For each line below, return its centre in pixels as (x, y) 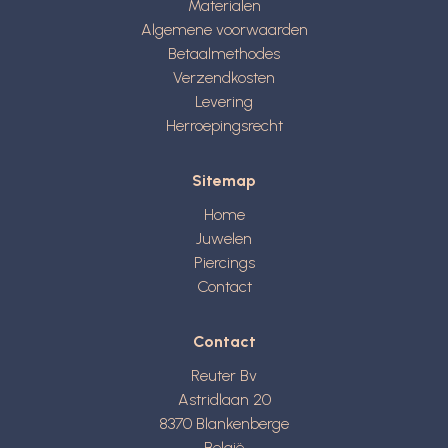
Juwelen (224, 239)
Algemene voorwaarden (224, 30)
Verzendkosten (224, 78)
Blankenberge (242, 424)
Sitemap (224, 181)
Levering (224, 102)
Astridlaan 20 (224, 400)
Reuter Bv (224, 376)
